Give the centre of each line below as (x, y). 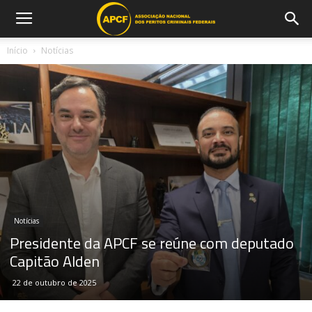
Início (17, 50)
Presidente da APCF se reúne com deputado (152, 243)
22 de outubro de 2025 (54, 283)
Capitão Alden (55, 262)
